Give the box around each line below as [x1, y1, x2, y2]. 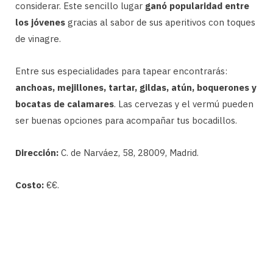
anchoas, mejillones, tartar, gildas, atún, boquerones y [15, 81, 257, 93]
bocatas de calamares [15, 97, 114, 110]
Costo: [15, 179, 44, 191]
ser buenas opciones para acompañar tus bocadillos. [15, 114, 237, 126]
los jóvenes [15, 16, 68, 28]
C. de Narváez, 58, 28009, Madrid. [58, 146, 199, 158]
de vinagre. [15, 32, 61, 44]
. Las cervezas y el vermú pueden [114, 97, 253, 110]
